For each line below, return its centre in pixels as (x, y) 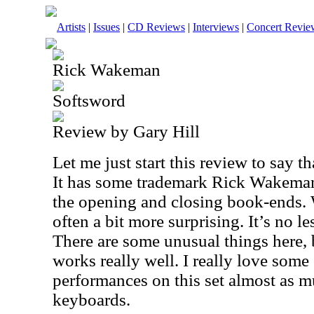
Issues (107, 27)
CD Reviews (156, 27)
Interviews (216, 27)
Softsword (89, 101)
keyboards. (91, 300)
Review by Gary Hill (126, 131)
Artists (71, 27)
